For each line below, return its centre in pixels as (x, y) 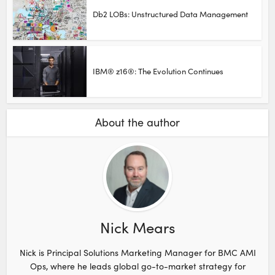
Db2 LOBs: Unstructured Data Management (171, 14)
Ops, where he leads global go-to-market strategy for (137, 266)
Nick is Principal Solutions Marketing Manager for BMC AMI (137, 252)
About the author (137, 122)
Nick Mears (137, 227)
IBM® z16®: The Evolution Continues (158, 71)
